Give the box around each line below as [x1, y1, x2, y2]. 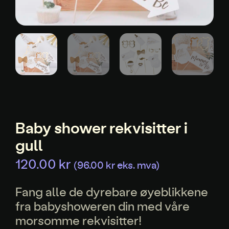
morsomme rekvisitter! [15, 212, 142, 228]
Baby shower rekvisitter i [15, 118, 188, 138]
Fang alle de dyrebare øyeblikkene [15, 183, 208, 199]
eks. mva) [115, 158, 159, 172]
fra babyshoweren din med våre [15, 197, 190, 214]
